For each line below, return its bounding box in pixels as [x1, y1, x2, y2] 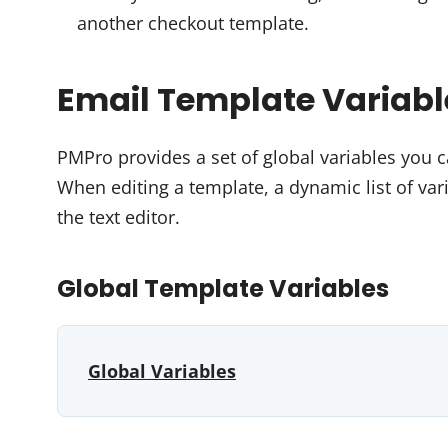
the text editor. [57, 205, 180, 229]
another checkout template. [77, 11, 309, 35]
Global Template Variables [57, 272, 389, 305]
